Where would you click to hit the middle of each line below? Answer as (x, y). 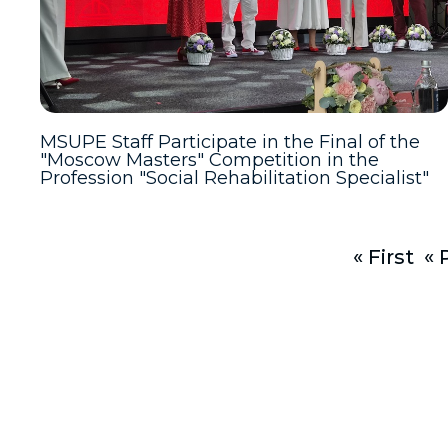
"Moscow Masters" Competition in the (209, 160)
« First (383, 257)
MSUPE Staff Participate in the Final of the (230, 142)
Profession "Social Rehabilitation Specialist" (234, 178)
